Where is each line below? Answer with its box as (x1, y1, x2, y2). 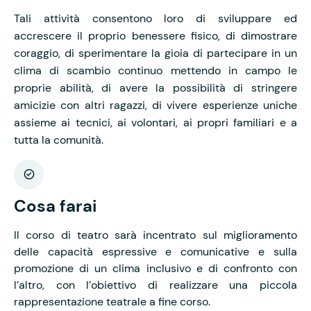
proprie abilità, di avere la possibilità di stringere (14, 80, 297, 95)
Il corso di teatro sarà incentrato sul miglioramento (14, 227, 297, 242)
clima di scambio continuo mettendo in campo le (14, 62, 297, 78)
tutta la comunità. (14, 132, 103, 147)
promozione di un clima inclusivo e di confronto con (14, 260, 297, 276)
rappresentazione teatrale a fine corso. (14, 294, 210, 309)
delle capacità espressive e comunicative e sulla (14, 244, 297, 259)
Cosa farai (14, 194, 96, 217)
